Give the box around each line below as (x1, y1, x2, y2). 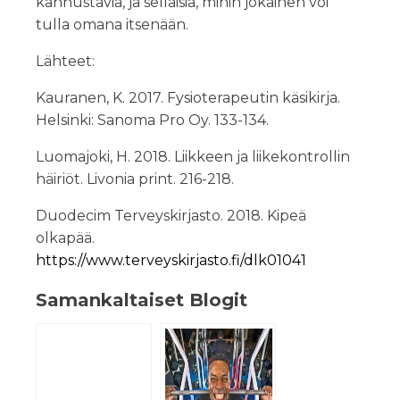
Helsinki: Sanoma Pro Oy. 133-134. (36, 111, 269, 129)
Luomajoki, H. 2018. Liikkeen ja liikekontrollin (36, 147, 350, 165)
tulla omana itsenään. (36, 15, 188, 33)
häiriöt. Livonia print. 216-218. (36, 170, 234, 187)
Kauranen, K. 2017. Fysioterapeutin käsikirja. (36, 88, 340, 106)
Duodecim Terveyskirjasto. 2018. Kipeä (36, 206, 306, 224)
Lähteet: (36, 52, 95, 70)
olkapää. (36, 229, 95, 246)
